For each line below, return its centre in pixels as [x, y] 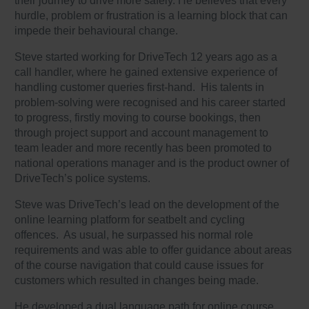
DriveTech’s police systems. [83, 178]
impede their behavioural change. [97, 30]
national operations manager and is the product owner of [152, 163]
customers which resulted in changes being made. [137, 280]
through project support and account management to [142, 132]
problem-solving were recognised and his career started [150, 102]
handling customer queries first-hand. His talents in [140, 87]
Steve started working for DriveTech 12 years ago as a [146, 57]
